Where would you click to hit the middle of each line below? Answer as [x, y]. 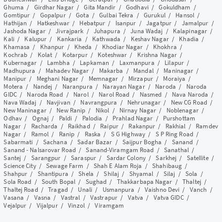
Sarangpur [46, 158]
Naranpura [77, 86]
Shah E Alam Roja [118, 166]
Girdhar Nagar [54, 7]
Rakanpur [142, 126]
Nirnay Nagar [138, 110]
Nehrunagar [144, 102]
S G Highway [128, 134]
